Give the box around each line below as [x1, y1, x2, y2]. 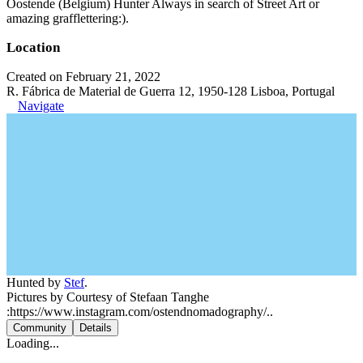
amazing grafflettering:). [6, 11, 129, 25]
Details [79, 322, 112, 334]
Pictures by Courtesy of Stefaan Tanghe [6, 290, 209, 304]
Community [13, 322, 66, 334]
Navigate [18, 99, 64, 113]
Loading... [6, 336, 59, 350]
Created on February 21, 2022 [6, 70, 160, 83]
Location [6, 40, 60, 55]
